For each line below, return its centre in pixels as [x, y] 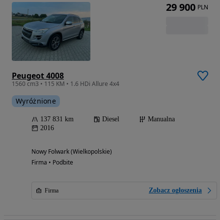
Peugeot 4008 [38, 76]
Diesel [111, 119]
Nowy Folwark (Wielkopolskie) [72, 152]
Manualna [161, 119]
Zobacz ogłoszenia [175, 191]
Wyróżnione [36, 101]
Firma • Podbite [52, 163]
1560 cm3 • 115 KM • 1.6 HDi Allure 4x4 [66, 84]
